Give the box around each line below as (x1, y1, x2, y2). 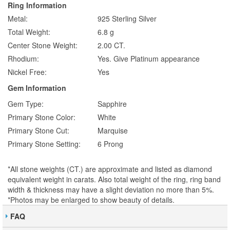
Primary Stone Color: (8, 112, 75, 123)
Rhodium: (8, 53, 39, 64)
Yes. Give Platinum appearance (98, 53, 200, 64)
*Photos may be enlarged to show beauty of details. (8, 195, 175, 205)
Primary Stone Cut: (8, 125, 69, 136)
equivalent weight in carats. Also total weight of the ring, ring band (8, 174, 221, 185)
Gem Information (8, 83, 66, 93)
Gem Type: (8, 99, 44, 109)
